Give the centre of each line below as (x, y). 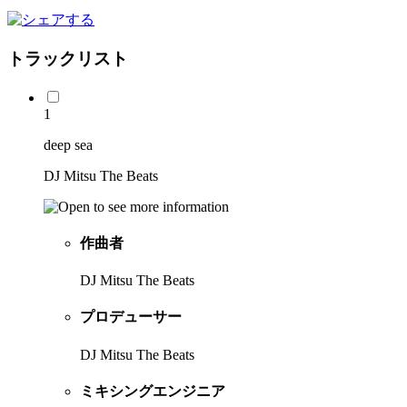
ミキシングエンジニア (153, 391)
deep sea (68, 144)
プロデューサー (131, 317)
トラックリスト (68, 58)
